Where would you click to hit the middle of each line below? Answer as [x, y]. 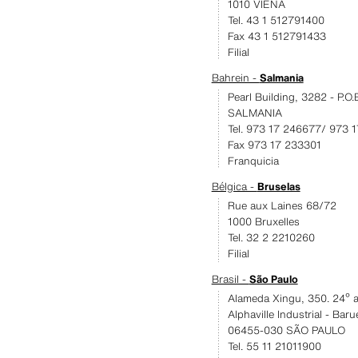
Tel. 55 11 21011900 [274, 346]
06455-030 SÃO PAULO [286, 330]
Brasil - [230, 279]
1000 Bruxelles [263, 222]
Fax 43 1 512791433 [276, 36]
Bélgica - [234, 187]
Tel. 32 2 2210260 [271, 238]
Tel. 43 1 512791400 [276, 20]
